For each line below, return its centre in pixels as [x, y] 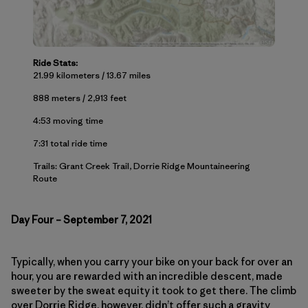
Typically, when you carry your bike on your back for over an [152, 262]
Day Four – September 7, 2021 [81, 220]
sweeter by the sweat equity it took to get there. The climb [154, 291]
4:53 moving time [68, 121]
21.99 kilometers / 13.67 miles [92, 76]
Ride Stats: [55, 63]
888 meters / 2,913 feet [80, 98]
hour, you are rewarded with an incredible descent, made [147, 276]
